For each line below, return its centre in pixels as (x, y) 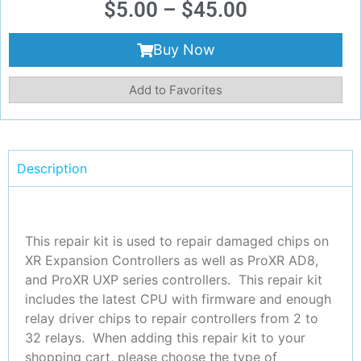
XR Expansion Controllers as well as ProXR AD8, (172, 260)
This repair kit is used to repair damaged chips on (177, 241)
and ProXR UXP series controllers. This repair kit (174, 279)
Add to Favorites (176, 90)
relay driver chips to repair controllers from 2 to (172, 318)
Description (52, 169)
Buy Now (184, 50)
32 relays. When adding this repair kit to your (165, 337)
